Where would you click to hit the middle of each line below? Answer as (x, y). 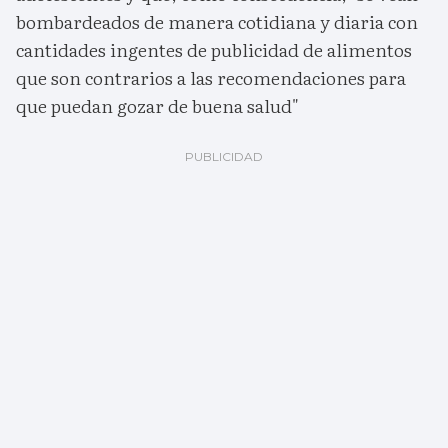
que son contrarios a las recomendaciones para (211, 78)
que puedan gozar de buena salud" (157, 106)
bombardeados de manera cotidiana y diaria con (217, 22)
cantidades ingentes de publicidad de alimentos (214, 50)
